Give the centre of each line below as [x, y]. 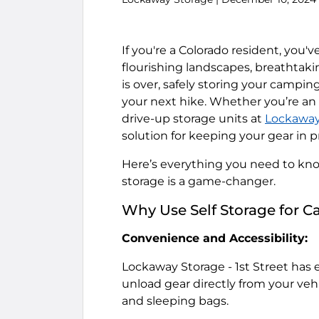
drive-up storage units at [193, 119]
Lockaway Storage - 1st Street [205, 267]
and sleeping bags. [175, 301]
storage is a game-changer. [199, 181]
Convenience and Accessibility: [215, 238]
